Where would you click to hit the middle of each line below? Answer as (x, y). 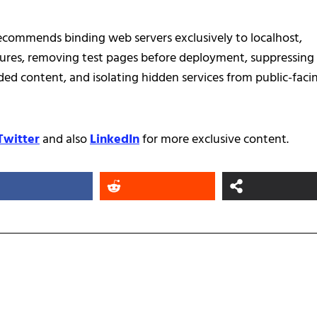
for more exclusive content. (214, 140)
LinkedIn (115, 140)
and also (65, 140)
